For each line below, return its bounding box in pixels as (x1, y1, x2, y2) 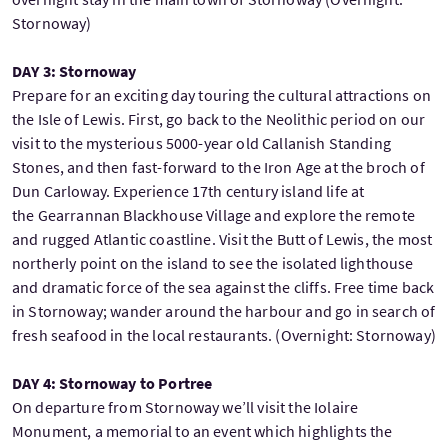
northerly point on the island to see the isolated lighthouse (12, 253, 414, 274)
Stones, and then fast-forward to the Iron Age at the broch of (12, 157, 425, 178)
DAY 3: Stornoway (12, 61, 137, 82)
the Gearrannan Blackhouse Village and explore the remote (12, 205, 415, 226)
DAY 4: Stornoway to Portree (12, 373, 213, 394)
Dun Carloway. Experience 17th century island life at (12, 181, 365, 202)
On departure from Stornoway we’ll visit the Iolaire (12, 397, 359, 418)
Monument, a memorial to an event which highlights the (12, 421, 393, 442)
